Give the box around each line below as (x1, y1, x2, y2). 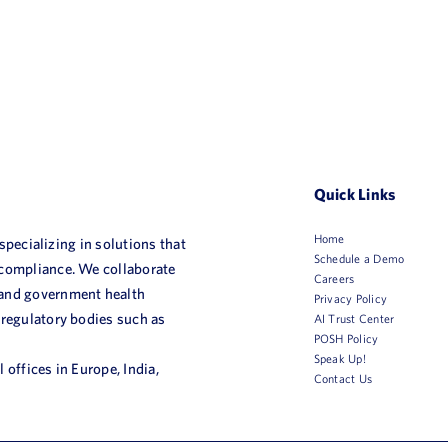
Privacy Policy (313, 291, 388, 306)
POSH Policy (313, 331, 379, 346)
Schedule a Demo (313, 251, 405, 266)
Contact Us (313, 371, 373, 386)
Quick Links (313, 185, 396, 204)
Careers (313, 271, 355, 286)
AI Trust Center (313, 311, 395, 326)
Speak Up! (313, 351, 366, 366)
